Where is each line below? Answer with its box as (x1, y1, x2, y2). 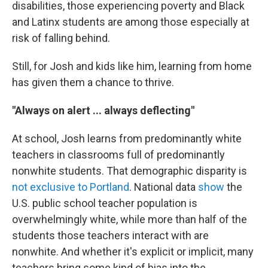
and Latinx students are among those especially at (12, 16, 249, 28)
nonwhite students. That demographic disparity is (12, 165, 247, 177)
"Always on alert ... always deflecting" (12, 104, 194, 117)
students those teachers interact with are (12, 229, 209, 242)
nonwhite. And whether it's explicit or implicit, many (12, 245, 254, 258)
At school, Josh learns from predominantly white (12, 132, 242, 145)
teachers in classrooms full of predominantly (12, 148, 225, 161)
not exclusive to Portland (12, 181, 129, 193)
